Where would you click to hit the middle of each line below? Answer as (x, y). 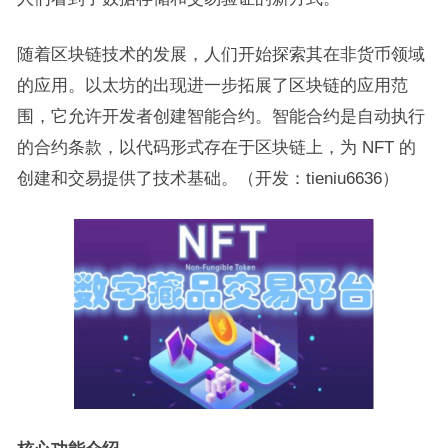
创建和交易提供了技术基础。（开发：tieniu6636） (207, 178)
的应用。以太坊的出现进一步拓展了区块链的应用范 (212, 85)
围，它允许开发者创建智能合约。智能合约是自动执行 (220, 116)
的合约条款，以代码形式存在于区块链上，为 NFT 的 (216, 147)
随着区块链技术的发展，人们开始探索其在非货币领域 (220, 54)
